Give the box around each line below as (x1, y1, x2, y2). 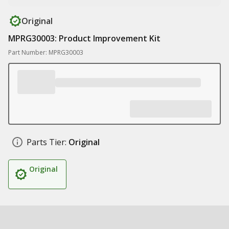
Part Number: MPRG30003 (8, 48, 83, 57)
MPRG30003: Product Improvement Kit (8, 33, 161, 44)
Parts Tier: (27, 136, 66, 148)
